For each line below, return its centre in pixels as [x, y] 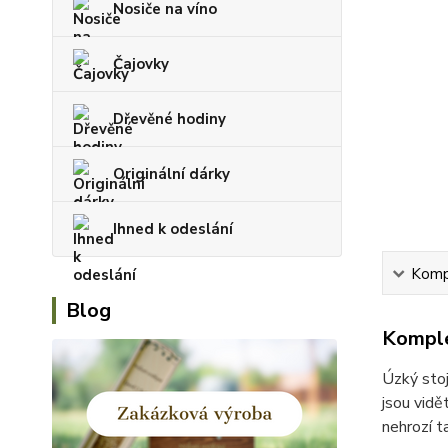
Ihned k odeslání [173, 229]
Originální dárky [171, 174]
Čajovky [141, 64]
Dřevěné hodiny [169, 119]
